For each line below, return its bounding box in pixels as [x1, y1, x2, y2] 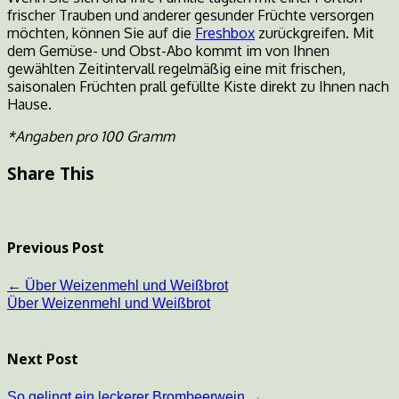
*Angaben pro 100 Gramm [7, 127, 175, 146]
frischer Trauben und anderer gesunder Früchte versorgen [7, 6, 374, 25]
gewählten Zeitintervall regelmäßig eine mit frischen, [7, 60, 346, 78]
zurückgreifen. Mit [255, 24, 374, 43]
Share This [7, 162, 94, 185]
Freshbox [195, 24, 255, 43]
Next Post [7, 348, 78, 369]
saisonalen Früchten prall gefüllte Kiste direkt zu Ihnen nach [7, 77, 389, 96]
